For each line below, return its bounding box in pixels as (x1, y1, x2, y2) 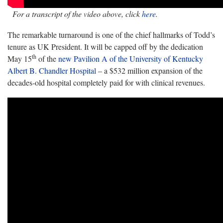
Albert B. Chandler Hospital (7, 65, 96, 76)
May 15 (7, 53, 32, 64)
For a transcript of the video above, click (10, 8, 140, 19)
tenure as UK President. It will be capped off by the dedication (7, 41, 203, 52)
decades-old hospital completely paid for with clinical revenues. (7, 77, 205, 88)
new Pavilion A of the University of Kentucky (58, 53, 203, 64)
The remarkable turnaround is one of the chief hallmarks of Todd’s (7, 29, 215, 40)
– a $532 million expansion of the (96, 65, 203, 76)
